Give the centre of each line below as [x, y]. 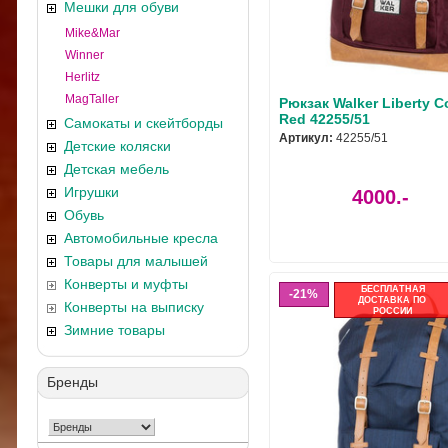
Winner [84, 55]
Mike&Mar [92, 33]
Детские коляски [117, 146]
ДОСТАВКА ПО [392, 300]
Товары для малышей [136, 261]
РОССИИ [392, 311]
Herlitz [82, 77]
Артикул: [306, 138]
